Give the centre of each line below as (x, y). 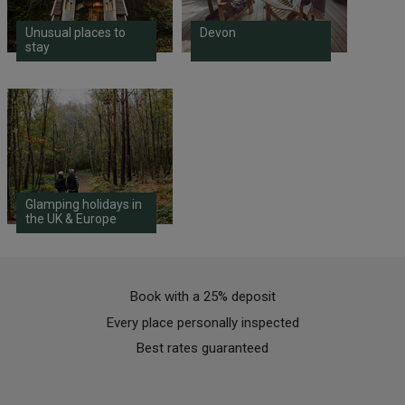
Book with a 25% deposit (202, 297)
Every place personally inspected (202, 322)
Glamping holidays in (83, 205)
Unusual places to (75, 33)
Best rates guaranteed (202, 348)
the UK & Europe (71, 219)
